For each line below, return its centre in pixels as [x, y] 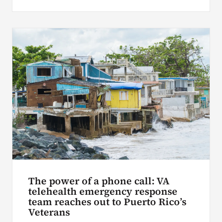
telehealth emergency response [103, 191]
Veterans [49, 212]
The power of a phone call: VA [99, 181]
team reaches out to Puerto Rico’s [107, 202]
